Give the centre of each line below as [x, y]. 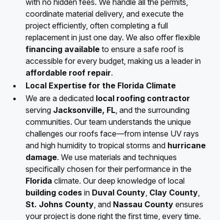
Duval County [119, 192]
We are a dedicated [61, 98]
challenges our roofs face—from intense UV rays [112, 133]
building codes [54, 192]
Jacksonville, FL [84, 110]
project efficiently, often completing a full [97, 25]
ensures [188, 204]
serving [39, 110]
